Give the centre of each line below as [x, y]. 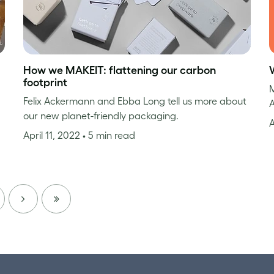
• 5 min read [109, 135]
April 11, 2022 [53, 135]
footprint [45, 82]
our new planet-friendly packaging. [101, 115]
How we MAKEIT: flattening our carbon [119, 70]
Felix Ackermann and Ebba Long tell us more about [135, 101]
